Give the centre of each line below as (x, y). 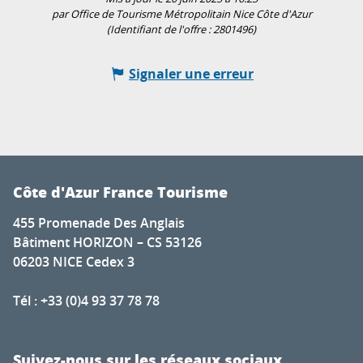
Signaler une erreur (191, 74)
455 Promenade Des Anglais (99, 223)
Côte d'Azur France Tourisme (120, 192)
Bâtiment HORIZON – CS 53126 (107, 243)
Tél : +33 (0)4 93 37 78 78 (86, 301)
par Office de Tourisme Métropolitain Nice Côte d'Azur (181, 15)
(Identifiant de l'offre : (160, 30)
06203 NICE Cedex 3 (74, 262)
